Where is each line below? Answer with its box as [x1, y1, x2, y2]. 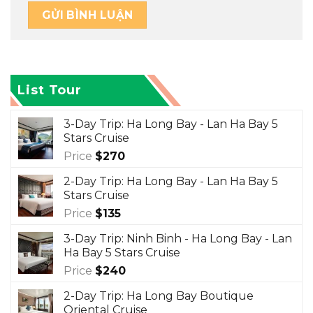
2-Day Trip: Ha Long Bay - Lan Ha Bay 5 [64, 175, 278, 189]
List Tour [17, 82, 82, 99]
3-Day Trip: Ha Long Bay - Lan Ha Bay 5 [64, 117, 278, 131]
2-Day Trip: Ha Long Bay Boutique [64, 289, 254, 303]
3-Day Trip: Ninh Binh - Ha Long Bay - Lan [64, 232, 292, 246]
